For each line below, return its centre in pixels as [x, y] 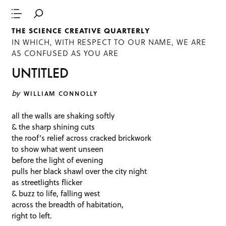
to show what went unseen [58, 149]
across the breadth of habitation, [68, 205]
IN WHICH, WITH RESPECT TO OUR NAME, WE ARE [109, 42]
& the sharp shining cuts [53, 127]
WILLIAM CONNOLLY [61, 93]
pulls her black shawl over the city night [79, 171]
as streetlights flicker [47, 182]
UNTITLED [40, 73]
